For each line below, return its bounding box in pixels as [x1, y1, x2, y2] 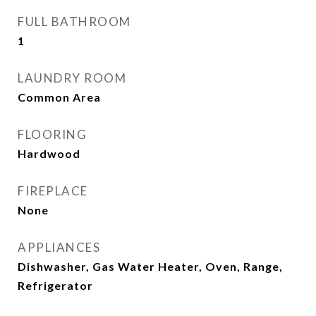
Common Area [18, 90, 101, 104]
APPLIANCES [18, 240, 100, 255]
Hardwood [18, 147, 80, 160]
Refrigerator [18, 279, 93, 292]
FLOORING [18, 127, 87, 142]
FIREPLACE [18, 183, 88, 198]
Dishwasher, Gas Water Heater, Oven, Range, [18, 260, 283, 273]
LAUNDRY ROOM [18, 71, 126, 85]
